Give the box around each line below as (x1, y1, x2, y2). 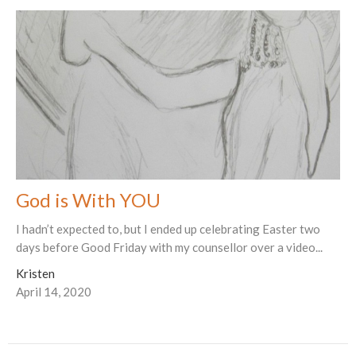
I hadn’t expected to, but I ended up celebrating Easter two (16, 222, 320, 236)
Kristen (16, 266, 55, 281)
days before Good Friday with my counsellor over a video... (16, 240, 323, 254)
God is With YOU (16, 188, 161, 211)
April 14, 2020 (16, 284, 91, 299)
